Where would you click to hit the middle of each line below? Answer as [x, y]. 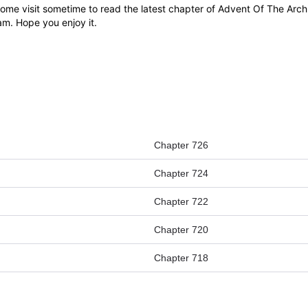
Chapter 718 [181, 258]
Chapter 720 [181, 230]
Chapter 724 [181, 174]
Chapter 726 [181, 145]
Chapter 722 [181, 202]
